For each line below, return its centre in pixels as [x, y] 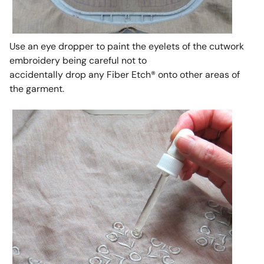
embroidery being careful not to [78, 61]
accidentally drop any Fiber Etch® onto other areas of [124, 75]
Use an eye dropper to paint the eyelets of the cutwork [126, 47]
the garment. [37, 89]
